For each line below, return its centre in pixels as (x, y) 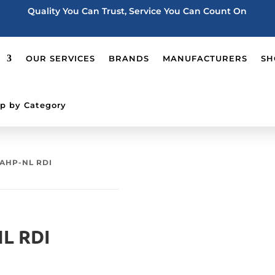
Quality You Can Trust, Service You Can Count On (137, 11)
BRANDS (129, 58)
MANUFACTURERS (205, 58)
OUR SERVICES (60, 58)
